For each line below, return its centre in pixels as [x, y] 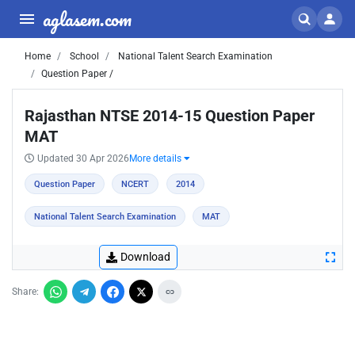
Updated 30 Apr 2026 [83, 158]
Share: [25, 292]
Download [145, 257]
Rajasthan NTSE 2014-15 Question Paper [170, 116]
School [83, 56]
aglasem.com [87, 19]
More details [157, 158]
